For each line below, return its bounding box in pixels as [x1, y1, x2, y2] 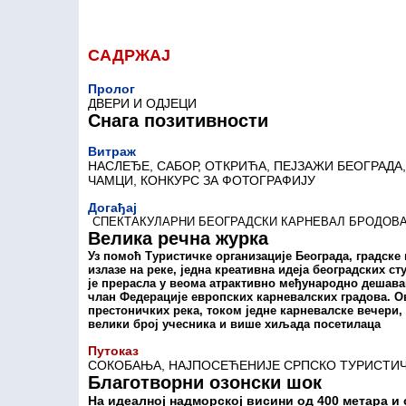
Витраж [88, 144, 136, 159]
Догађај [88, 200, 137, 215]
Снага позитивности [88, 111, 268, 130]
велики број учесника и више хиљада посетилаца [88, 317, 381, 331]
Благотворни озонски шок [88, 372, 322, 392]
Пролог [88, 82, 135, 96]
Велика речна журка [88, 228, 268, 248]
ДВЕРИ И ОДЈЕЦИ [88, 96, 197, 111]
